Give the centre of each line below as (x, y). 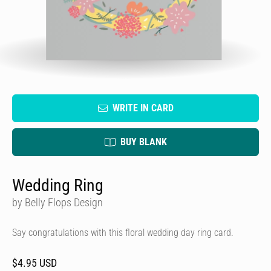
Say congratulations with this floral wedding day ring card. (123, 233)
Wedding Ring (58, 185)
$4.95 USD (34, 263)
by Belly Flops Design (57, 202)
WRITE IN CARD (143, 108)
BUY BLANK (143, 142)
